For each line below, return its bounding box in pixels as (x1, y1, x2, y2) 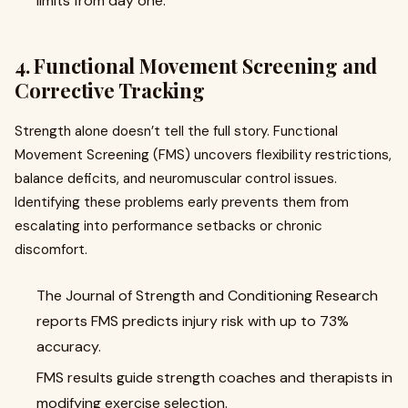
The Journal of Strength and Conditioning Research (36, 286, 378, 305)
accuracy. (36, 337, 101, 356)
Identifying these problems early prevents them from (15, 193, 349, 211)
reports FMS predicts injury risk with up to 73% (36, 311, 349, 331)
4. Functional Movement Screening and (15, 52, 378, 79)
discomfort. (15, 240, 87, 259)
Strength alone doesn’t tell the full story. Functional (15, 122, 338, 140)
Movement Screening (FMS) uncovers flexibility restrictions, (15, 146, 392, 164)
